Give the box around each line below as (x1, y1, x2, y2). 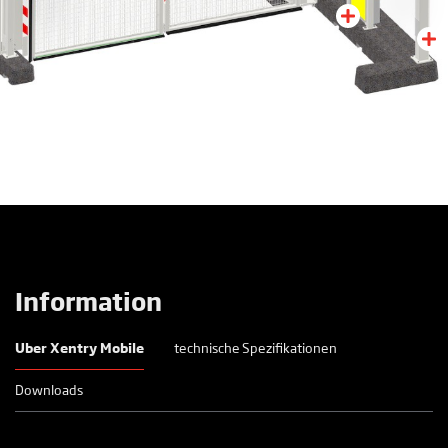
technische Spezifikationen (174, 337, 337, 357)
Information (15, 282, 162, 318)
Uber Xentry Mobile (15, 337, 144, 357)
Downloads (15, 379, 83, 399)
